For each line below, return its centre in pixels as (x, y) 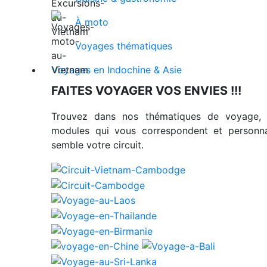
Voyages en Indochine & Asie (117, 70)
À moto (92, 22)
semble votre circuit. (97, 145)
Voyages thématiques (124, 46)
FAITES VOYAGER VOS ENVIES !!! (146, 91)
